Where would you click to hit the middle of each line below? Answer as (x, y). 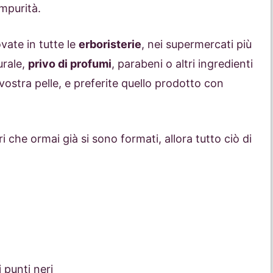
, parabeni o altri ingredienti (182, 64)
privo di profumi (70, 64)
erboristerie (110, 44)
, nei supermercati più (197, 44)
